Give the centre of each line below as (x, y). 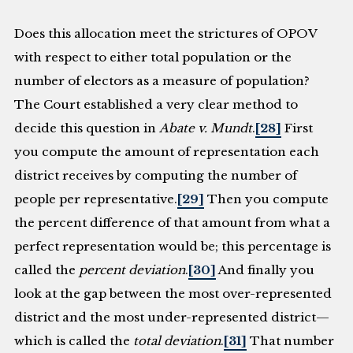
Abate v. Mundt (206, 128)
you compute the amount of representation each (167, 152)
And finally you (266, 270)
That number (291, 341)
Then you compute (267, 199)
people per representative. (96, 199)
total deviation (177, 341)
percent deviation (132, 270)
